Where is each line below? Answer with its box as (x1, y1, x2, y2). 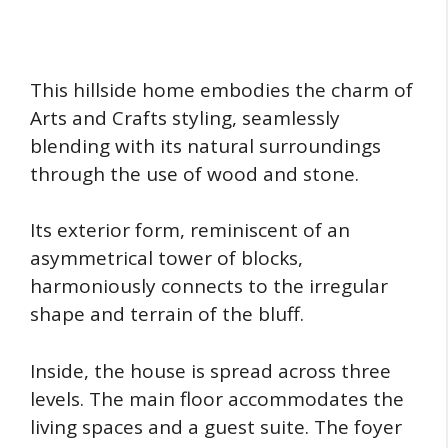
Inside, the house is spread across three (30, 357, 391, 384)
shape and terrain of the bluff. (30, 301, 304, 328)
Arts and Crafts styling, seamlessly (30, 104, 340, 131)
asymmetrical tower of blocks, (30, 245, 303, 272)
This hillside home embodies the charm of (30, 76, 413, 103)
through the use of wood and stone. (30, 160, 359, 187)
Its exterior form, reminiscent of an (30, 217, 350, 244)
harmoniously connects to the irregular (30, 273, 388, 300)
